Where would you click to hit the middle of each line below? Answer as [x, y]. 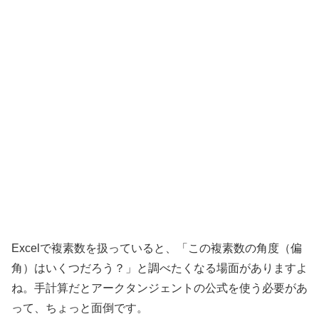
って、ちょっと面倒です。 [80, 308]
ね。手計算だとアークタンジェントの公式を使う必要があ [159, 288]
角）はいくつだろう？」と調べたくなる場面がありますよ [159, 268]
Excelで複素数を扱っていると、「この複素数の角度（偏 [157, 248]
